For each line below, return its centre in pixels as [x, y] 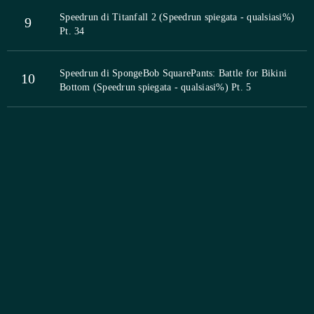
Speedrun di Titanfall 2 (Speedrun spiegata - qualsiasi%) [177, 17]
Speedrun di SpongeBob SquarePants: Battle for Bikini [173, 73]
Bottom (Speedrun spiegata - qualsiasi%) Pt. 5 [156, 87]
